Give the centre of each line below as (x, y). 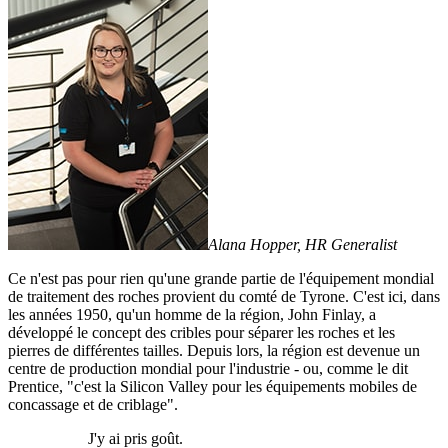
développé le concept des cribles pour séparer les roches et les (201, 332)
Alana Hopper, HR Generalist (302, 244)
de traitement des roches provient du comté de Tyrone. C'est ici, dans (224, 296)
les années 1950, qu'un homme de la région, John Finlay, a (192, 314)
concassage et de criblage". (93, 404)
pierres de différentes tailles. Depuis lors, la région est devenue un (214, 350)
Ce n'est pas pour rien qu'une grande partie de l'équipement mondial (221, 278)
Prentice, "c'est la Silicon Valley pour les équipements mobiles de (212, 386)
